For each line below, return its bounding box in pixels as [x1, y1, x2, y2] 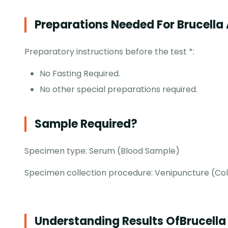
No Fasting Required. [40, 68, 120, 80]
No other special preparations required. [40, 83, 197, 96]
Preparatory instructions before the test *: [24, 46, 194, 58]
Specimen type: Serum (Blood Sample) [24, 145, 180, 157]
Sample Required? [35, 116, 137, 132]
